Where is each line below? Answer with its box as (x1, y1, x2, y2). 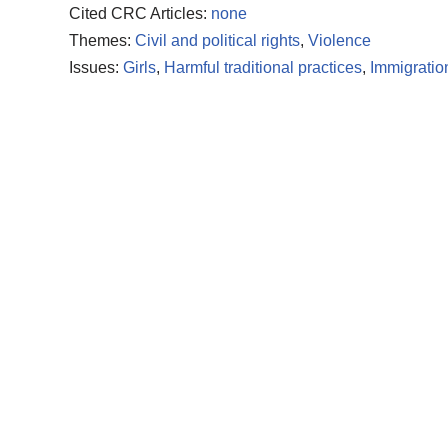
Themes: (68, 32, 135, 49)
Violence (307, 32, 371, 49)
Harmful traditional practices (163, 59, 362, 76)
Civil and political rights (134, 32, 300, 49)
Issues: (68, 59, 123, 76)
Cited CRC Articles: (68, 5, 211, 22)
